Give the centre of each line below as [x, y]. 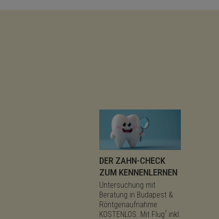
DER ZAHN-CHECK [132, 161]
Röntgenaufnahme [129, 205]
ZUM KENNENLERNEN [139, 173]
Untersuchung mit [128, 185]
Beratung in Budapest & [136, 195]
